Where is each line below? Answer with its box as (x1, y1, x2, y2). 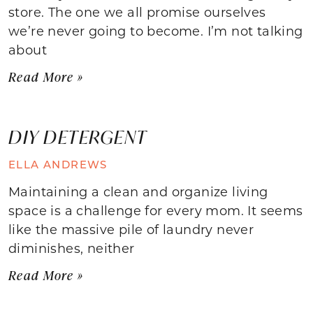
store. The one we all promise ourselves (8, 3, 266, 20)
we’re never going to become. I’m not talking (8, 22, 303, 39)
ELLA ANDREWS (8, 156, 108, 171)
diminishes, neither (8, 239, 135, 256)
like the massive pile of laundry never (8, 220, 254, 238)
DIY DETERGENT (8, 124, 147, 149)
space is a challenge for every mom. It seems (8, 201, 303, 219)
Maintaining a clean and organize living (8, 182, 268, 200)
